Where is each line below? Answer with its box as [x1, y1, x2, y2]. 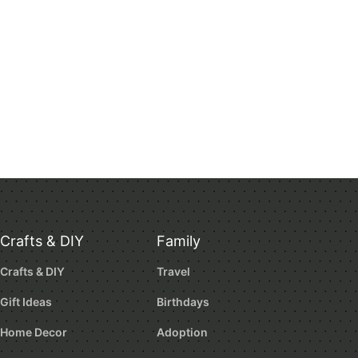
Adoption [157, 325, 209, 340]
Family [157, 233, 201, 250]
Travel [157, 265, 191, 279]
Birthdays [157, 295, 210, 309]
